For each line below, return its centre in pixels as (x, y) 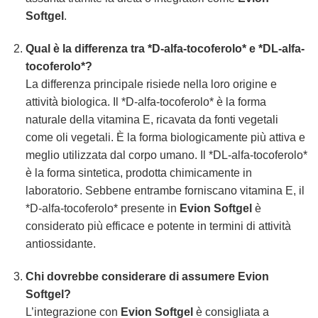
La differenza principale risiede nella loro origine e (151, 84)
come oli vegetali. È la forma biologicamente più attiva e (165, 137)
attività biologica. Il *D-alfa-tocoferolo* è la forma (146, 102)
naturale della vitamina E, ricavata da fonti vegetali (152, 119)
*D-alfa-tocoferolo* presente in (102, 208)
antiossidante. (60, 243)
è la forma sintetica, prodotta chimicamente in (138, 172)
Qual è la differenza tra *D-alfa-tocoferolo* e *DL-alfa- (165, 48)
